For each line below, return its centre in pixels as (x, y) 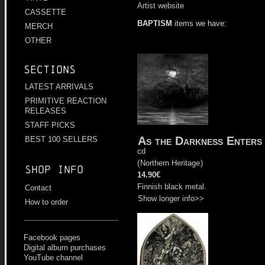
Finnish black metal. (172, 187)
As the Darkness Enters (200, 141)
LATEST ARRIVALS (59, 87)
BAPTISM (155, 23)
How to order (46, 202)
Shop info (54, 170)
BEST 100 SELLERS (61, 140)
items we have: (199, 23)
